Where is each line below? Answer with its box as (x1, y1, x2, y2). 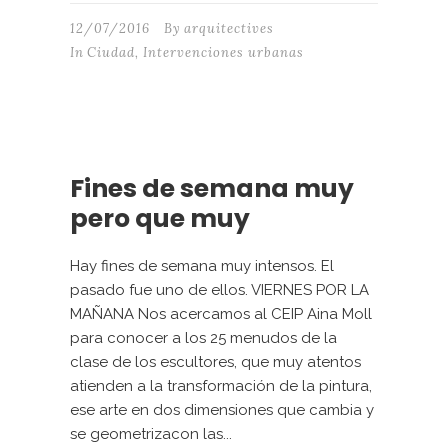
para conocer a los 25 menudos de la (70, 329, 337, 348)
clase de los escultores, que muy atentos (70, 353, 361, 372)
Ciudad (87, 44, 135, 62)
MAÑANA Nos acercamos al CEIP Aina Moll (70, 305, 372, 324)
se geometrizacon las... (70, 425, 232, 444)
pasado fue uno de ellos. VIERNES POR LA (70, 281, 369, 300)
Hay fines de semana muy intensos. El (70, 257, 334, 276)
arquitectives (184, 20, 274, 38)
